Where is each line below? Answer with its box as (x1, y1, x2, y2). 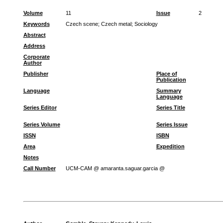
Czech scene (65, 21, 98, 27)
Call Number (23, 165, 56, 171)
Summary (156, 88, 181, 94)
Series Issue (156, 121, 188, 127)
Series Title (156, 105, 185, 111)
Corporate (23, 54, 50, 60)
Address (23, 43, 45, 49)
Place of (156, 71, 177, 77)
